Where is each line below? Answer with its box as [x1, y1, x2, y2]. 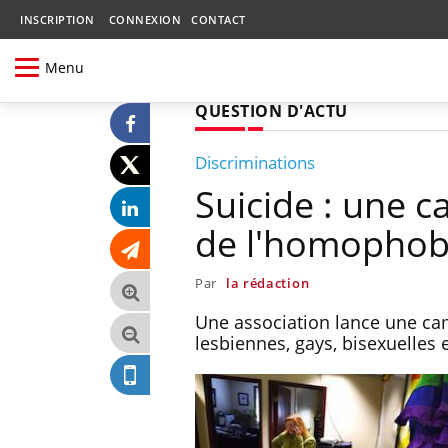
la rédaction [225, 273, 310, 292]
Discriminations [195, 150, 315, 174]
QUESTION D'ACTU [195, 99, 348, 122]
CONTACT [191, 12, 246, 27]
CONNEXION [108, 12, 181, 27]
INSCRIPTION [20, 12, 95, 27]
